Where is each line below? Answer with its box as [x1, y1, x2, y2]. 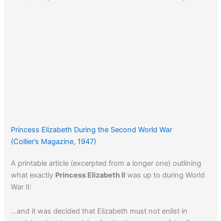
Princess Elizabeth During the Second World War [11, 125, 173, 134]
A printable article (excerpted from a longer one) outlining [11, 158, 202, 168]
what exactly [11, 170, 56, 180]
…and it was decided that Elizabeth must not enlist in [11, 207, 188, 216]
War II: [11, 182, 32, 191]
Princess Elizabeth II [55, 170, 126, 180]
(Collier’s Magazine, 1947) [11, 137, 97, 146]
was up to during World [125, 170, 205, 180]
